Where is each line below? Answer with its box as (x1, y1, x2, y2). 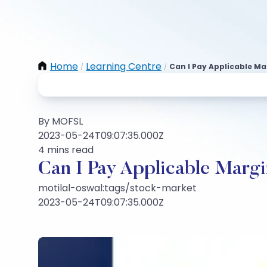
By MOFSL (38, 114, 83, 128)
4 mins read (38, 143, 94, 157)
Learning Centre (86, 60, 162, 73)
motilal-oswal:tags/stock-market (38, 181, 197, 195)
